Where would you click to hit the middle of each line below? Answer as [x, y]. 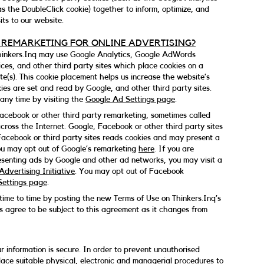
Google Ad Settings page [130, 100]
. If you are [174, 149]
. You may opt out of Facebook [129, 171]
